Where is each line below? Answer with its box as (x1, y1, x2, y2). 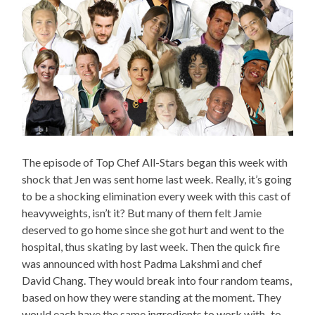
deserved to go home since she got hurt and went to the (22, 223, 285, 237)
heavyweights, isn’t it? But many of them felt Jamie (22, 206, 262, 220)
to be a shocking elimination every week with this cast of (22, 189, 292, 203)
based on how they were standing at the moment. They (22, 290, 282, 304)
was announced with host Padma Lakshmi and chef (22, 257, 263, 271)
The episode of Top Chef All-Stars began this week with (22, 155, 288, 169)
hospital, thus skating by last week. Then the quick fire (22, 240, 281, 254)
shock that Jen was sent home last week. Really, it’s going (22, 172, 292, 186)
